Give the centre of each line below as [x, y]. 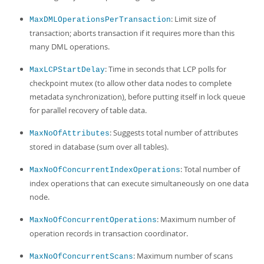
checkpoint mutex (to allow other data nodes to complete [131, 83]
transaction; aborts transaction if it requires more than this [132, 33]
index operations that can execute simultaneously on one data [139, 183]
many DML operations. [70, 47]
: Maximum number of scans [183, 256]
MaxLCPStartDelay [67, 70]
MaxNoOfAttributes [70, 133]
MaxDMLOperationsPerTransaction [100, 20]
